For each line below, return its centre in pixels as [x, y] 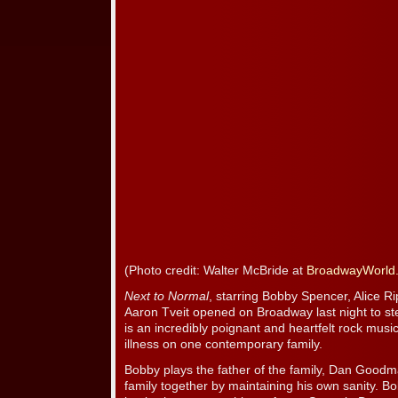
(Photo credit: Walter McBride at [215, 271]
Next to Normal [167, 297]
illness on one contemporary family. [223, 345]
